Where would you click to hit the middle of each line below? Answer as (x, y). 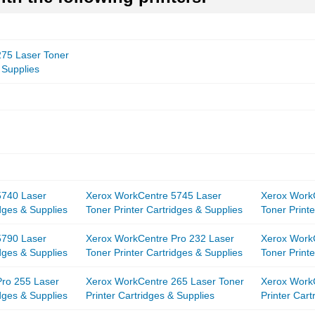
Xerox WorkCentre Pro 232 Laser (160, 239)
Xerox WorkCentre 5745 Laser (154, 196)
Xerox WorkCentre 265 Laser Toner (165, 282)
